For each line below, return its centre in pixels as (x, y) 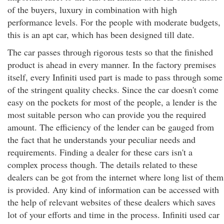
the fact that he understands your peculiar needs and (101, 139)
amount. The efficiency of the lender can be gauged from (111, 127)
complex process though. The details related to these (102, 164)
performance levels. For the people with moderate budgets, (114, 22)
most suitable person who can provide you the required (107, 114)
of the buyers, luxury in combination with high (92, 9)
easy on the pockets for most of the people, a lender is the (112, 102)
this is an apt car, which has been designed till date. (101, 34)
